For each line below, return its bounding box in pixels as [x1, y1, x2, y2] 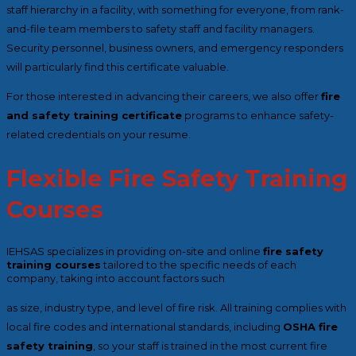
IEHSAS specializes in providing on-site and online [6, 244, 263, 257]
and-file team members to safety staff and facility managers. [6, 22, 315, 36]
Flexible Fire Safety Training [6, 164, 348, 193]
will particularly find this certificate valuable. [6, 60, 229, 74]
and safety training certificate [6, 109, 182, 122]
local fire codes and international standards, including [6, 319, 283, 333]
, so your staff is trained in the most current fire [93, 339, 327, 352]
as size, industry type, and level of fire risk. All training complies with [6, 300, 346, 314]
